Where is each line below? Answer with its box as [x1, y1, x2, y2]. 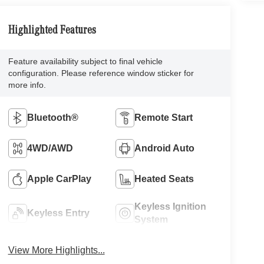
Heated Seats [134, 173, 194, 184]
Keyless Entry [27, 207, 90, 218]
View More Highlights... [8, 245, 105, 255]
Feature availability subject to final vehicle [8, 56, 163, 66]
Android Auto [134, 143, 195, 153]
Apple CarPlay [27, 173, 91, 184]
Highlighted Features [8, 25, 96, 38]
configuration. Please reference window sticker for [8, 68, 194, 78]
